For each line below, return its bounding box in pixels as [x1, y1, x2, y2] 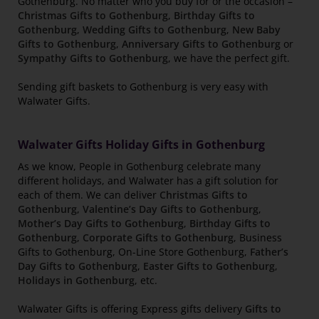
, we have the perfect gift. [168, 51, 290, 66]
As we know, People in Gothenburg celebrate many [18, 159, 261, 174]
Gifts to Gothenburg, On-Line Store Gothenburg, [18, 245, 250, 259]
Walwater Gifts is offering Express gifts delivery [18, 302, 245, 316]
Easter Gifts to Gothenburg [143, 259, 275, 273]
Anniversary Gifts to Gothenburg [122, 37, 281, 51]
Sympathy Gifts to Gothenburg [18, 51, 168, 66]
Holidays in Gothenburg [18, 273, 135, 288]
